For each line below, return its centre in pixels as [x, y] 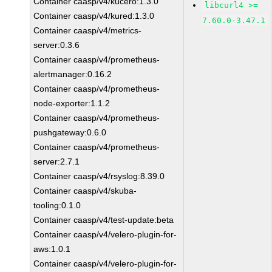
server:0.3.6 [57, 45]
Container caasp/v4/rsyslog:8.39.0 [99, 176]
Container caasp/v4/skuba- [85, 191]
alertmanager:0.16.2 [73, 74]
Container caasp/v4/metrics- [88, 30]
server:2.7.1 [57, 161]
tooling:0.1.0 [57, 205]
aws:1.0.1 [52, 249]
